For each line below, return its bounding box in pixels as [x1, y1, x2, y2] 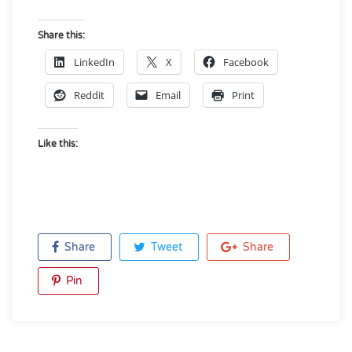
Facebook [223, 55, 269, 69]
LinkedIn [74, 55, 115, 69]
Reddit [74, 88, 104, 102]
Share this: [38, 30, 85, 41]
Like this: [38, 138, 78, 149]
